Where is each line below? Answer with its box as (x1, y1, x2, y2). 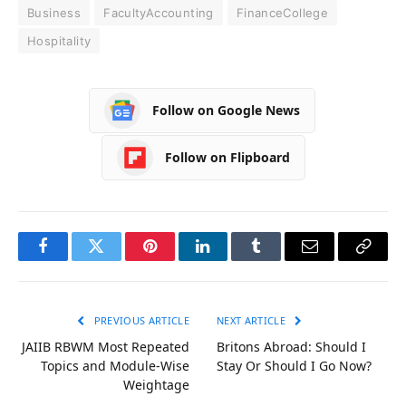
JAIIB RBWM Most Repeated (22, 337, 189, 355)
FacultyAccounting (103, 5, 214, 20)
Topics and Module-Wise (41, 356, 189, 374)
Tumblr (255, 251, 304, 268)
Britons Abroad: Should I (217, 337, 366, 355)
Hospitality (27, 33, 92, 48)
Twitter (94, 251, 142, 268)
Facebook (41, 251, 105, 268)
